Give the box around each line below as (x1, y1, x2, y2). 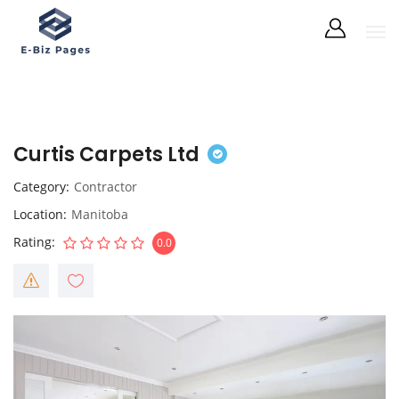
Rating (13, 233, 52, 250)
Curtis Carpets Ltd (13, 141, 199, 168)
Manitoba (71, 206, 128, 223)
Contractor (74, 178, 137, 195)
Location (13, 206, 63, 223)
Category (13, 178, 66, 195)
